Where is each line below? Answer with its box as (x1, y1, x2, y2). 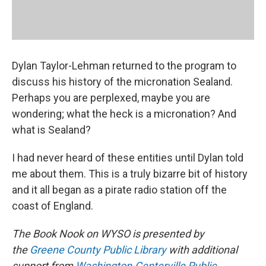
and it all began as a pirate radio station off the (12, 183, 227, 197)
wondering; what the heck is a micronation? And (12, 107, 236, 121)
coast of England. (12, 199, 93, 213)
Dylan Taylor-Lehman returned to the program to (12, 59, 236, 72)
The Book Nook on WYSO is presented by (12, 227, 204, 240)
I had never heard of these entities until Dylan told (12, 151, 243, 164)
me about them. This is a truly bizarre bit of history (12, 167, 248, 180)
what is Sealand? (12, 123, 91, 137)
